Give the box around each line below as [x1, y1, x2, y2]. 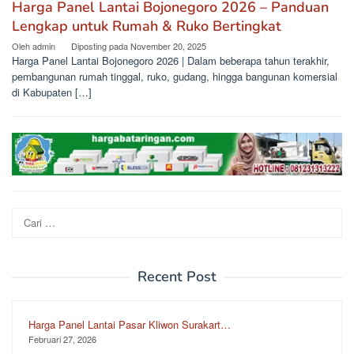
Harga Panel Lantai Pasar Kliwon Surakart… [28, 316, 231, 332]
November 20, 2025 [130, 40, 206, 53]
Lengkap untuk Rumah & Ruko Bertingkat [12, 17, 281, 36]
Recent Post [137, 266, 217, 286]
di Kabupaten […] [12, 85, 92, 100]
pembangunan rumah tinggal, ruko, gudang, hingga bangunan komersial [12, 69, 337, 85]
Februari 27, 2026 [28, 332, 96, 345]
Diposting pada [71, 40, 130, 53]
